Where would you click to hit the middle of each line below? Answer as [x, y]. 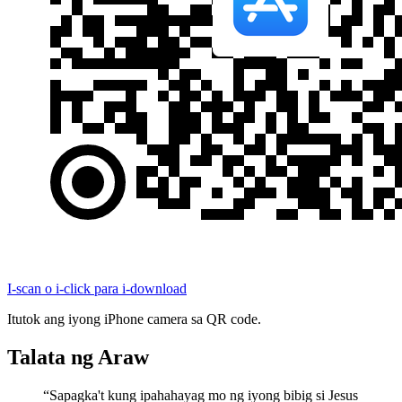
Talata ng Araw [78, 358]
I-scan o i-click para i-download [97, 289]
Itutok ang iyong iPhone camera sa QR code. [134, 319]
